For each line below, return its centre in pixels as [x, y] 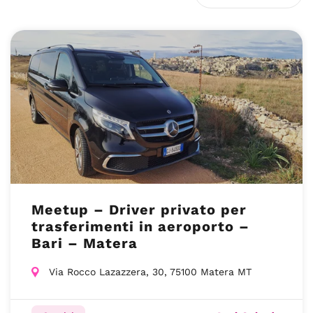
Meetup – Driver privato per [139, 210]
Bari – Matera [85, 243]
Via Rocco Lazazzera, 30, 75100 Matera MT [150, 272]
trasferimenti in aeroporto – [140, 226]
